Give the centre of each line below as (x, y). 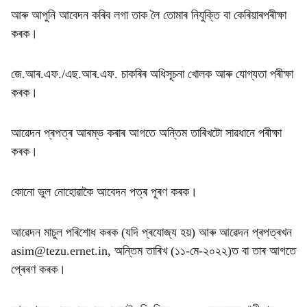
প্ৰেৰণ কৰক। (38, 269)
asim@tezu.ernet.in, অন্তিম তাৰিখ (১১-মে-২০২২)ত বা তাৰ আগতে (153, 251)
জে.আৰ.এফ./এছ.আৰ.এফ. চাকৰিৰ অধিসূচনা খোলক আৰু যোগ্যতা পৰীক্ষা (152, 74)
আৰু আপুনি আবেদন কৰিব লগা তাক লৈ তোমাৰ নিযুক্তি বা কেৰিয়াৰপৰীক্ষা (149, 15)
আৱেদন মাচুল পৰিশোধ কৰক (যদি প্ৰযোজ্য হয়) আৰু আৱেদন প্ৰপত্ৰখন (151, 232)
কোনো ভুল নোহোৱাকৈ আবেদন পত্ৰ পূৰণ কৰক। (104, 192)
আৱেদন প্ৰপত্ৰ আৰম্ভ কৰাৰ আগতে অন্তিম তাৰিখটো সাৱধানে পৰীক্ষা (146, 133)
